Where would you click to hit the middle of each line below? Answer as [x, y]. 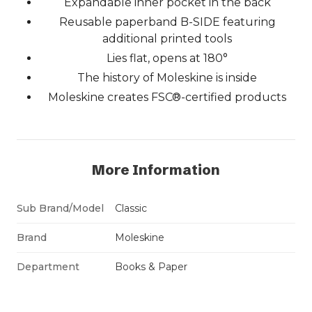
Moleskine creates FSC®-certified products [167, 97]
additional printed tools [167, 39]
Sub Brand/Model [60, 209]
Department [48, 267]
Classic [131, 209]
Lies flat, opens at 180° [167, 58]
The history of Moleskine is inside [167, 78]
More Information [156, 170]
